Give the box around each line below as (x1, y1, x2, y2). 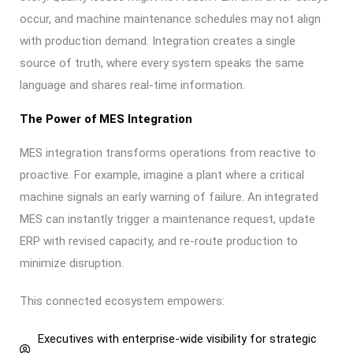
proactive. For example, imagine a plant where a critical (20, 168, 304, 182)
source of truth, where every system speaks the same (20, 56, 304, 70)
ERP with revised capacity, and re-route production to (20, 234, 298, 248)
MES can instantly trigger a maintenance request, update (20, 212, 315, 226)
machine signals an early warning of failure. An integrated (20, 190, 318, 204)
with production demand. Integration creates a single (20, 34, 295, 48)
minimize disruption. (20, 256, 124, 270)
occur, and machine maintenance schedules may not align (20, 12, 321, 26)
